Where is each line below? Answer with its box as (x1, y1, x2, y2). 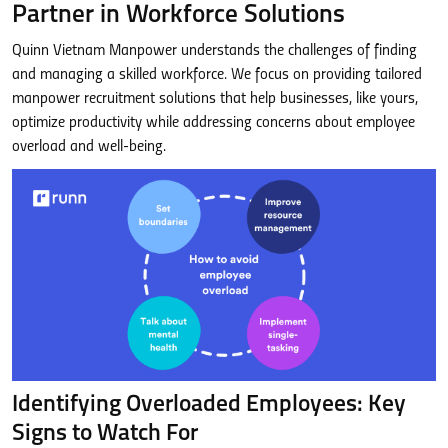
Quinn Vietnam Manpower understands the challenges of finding (12, 42, 417, 59)
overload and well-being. (12, 138, 166, 155)
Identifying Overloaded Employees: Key (12, 392, 406, 417)
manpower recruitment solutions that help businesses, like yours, (12, 90, 418, 107)
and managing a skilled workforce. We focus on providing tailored (12, 66, 422, 83)
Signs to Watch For (12, 421, 198, 446)
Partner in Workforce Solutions (12, 2, 345, 28)
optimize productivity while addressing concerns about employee (12, 114, 415, 131)
